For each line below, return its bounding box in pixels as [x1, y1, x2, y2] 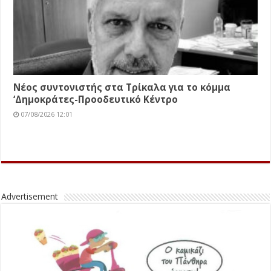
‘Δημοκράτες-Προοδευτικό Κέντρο [13, 93, 178, 106]
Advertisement [1, 191, 59, 203]
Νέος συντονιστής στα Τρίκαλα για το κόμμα [13, 81, 231, 94]
